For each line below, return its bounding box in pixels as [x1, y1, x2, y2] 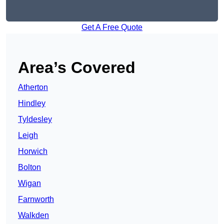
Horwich [18, 147, 47, 156]
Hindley [18, 99, 45, 108]
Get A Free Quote [81, 23, 142, 32]
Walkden [18, 211, 49, 220]
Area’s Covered [18, 58, 135, 77]
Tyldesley [18, 115, 52, 124]
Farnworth [18, 195, 54, 204]
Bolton [18, 163, 41, 172]
